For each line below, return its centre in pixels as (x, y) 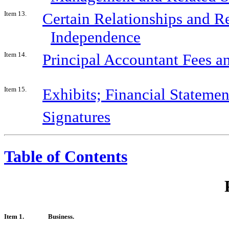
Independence (96, 37)
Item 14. (15, 54)
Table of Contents (66, 156)
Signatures (76, 117)
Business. (61, 216)
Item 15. (15, 89)
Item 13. (15, 13)
